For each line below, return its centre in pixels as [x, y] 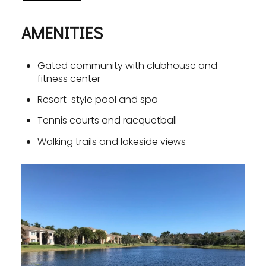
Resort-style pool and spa [97, 99]
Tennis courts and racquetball [107, 121]
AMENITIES [62, 32]
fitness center [69, 78]
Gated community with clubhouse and [127, 65]
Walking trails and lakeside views [111, 141]
